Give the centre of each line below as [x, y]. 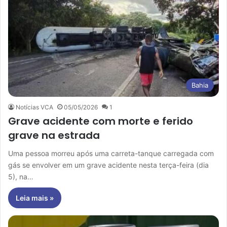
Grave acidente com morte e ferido [101, 121]
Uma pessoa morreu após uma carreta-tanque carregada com [111, 153]
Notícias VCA [34, 107]
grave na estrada [54, 135]
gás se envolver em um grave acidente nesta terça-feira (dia [108, 165]
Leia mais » [35, 198]
